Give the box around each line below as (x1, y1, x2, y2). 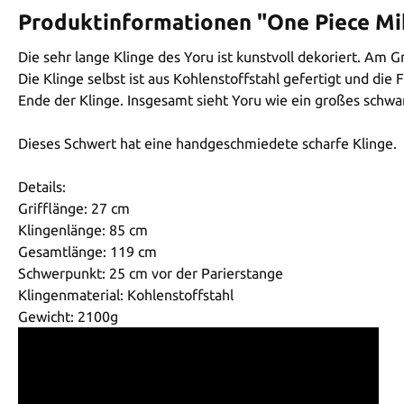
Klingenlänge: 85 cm (18, 221, 148, 238)
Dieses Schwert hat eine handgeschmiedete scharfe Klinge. (18, 134, 397, 151)
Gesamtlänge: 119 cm (18, 243, 157, 260)
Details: (18, 178, 66, 195)
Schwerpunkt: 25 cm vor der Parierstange (18, 264, 283, 281)
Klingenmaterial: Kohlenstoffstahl (18, 286, 234, 303)
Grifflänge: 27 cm (18, 199, 130, 216)
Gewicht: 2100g (18, 308, 118, 325)
